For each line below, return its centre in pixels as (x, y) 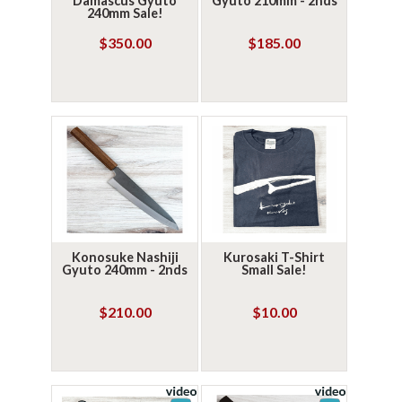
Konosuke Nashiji (125, 257)
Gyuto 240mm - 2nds (125, 270)
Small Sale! (275, 270)
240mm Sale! (125, 13)
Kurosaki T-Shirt (275, 257)
